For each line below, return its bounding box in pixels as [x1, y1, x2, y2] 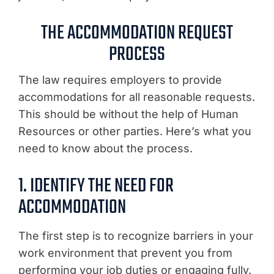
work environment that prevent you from [18, 246, 232, 259]
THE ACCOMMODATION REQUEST [41, 17, 233, 49]
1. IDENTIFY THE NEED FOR [18, 170, 174, 202]
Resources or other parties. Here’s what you [18, 124, 251, 138]
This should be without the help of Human [18, 107, 239, 120]
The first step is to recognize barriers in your [18, 229, 253, 242]
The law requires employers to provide [18, 73, 222, 86]
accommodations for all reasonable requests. [18, 90, 255, 103]
